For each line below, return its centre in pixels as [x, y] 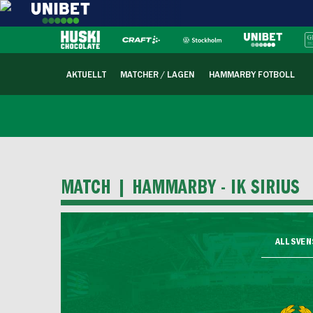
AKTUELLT [86, 75]
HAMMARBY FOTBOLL [252, 75]
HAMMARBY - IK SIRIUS [216, 187]
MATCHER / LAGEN [158, 75]
